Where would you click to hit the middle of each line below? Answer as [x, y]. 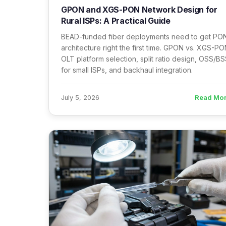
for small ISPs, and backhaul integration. [127, 70]
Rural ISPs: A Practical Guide [116, 21]
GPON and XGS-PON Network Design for [139, 10]
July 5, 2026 [80, 97]
